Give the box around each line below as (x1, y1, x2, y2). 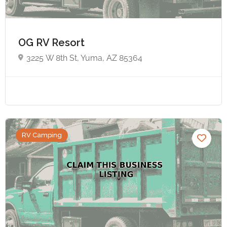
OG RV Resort (18, 36, 87, 49)
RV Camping (22, 131, 62, 139)
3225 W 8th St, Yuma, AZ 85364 (26, 53, 142, 63)
